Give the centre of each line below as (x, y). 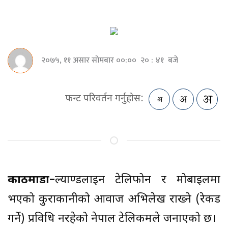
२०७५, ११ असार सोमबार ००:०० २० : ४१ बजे (110, 60)
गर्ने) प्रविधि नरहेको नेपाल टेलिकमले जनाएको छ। (112, 219)
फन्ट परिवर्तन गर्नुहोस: (104, 99)
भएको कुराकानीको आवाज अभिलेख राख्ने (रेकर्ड (114, 200)
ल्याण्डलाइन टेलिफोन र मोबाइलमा (138, 181)
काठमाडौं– (31, 181)
